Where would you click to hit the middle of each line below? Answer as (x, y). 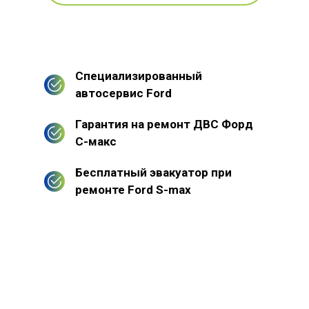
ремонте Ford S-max (133, 189)
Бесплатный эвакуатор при (153, 172)
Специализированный (139, 76)
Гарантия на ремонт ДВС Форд (164, 124)
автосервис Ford (123, 93)
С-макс (96, 141)
